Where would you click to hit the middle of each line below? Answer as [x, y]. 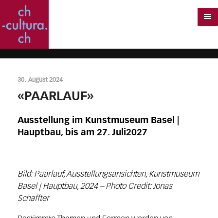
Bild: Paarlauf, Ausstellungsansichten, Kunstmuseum [108, 175]
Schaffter [33, 199]
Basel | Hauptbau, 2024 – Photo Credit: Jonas [95, 187]
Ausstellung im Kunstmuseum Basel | [98, 121]
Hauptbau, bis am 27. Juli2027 [82, 133]
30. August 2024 [40, 80]
